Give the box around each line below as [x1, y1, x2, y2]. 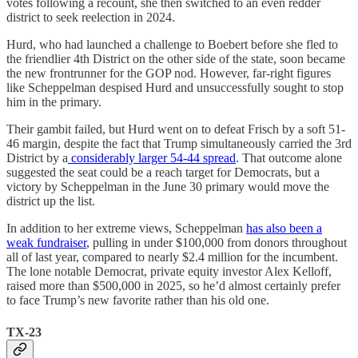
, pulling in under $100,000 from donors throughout [86, 236, 347, 250]
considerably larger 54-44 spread [68, 151, 236, 165]
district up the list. [6, 194, 95, 209]
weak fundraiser [6, 236, 86, 250]
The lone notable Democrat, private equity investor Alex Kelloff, [6, 265, 332, 279]
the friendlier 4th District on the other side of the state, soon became [6, 52, 345, 66]
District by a [6, 151, 68, 165]
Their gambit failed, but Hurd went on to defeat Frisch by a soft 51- [6, 122, 345, 137]
